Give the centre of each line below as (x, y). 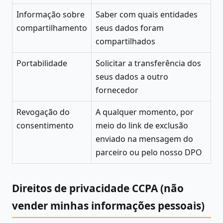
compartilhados (125, 42)
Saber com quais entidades (147, 15)
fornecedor (117, 90)
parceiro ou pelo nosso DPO (149, 153)
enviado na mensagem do (144, 139)
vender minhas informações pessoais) (108, 206)
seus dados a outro (132, 77)
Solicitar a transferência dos (148, 63)
